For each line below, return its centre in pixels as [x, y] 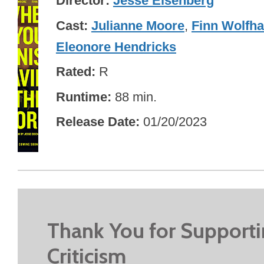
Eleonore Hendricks [116, 47]
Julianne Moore [138, 25]
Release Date [95, 122]
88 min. [136, 97]
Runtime [81, 97]
